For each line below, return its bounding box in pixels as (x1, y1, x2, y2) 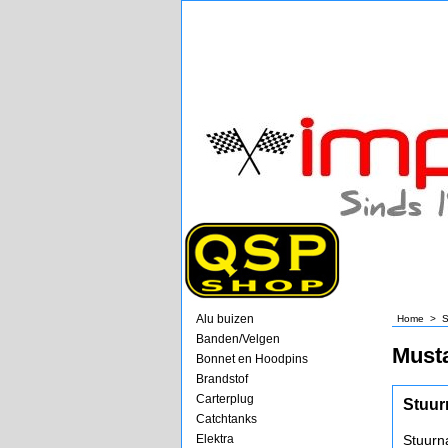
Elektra (196, 432, 234, 446)
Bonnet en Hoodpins (196, 352, 308, 366)
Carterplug (196, 392, 254, 406)
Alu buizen (196, 312, 254, 326)
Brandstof (196, 372, 248, 386)
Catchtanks (196, 412, 257, 426)
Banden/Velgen (196, 332, 280, 346)
